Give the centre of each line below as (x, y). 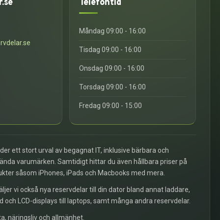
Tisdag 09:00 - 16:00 (110, 50)
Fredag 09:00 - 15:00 (110, 106)
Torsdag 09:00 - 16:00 (112, 87)
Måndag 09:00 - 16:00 (112, 31)
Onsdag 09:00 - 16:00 (111, 68)
